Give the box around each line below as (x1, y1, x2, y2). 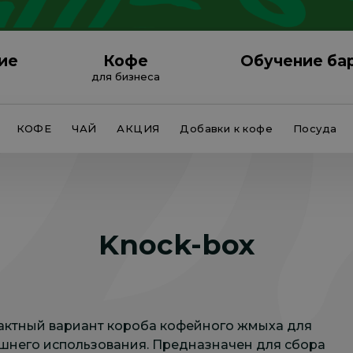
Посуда (293, 122, 337, 135)
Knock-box (98, 228, 255, 262)
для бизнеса (91, 70, 160, 84)
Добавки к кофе (180, 122, 273, 135)
